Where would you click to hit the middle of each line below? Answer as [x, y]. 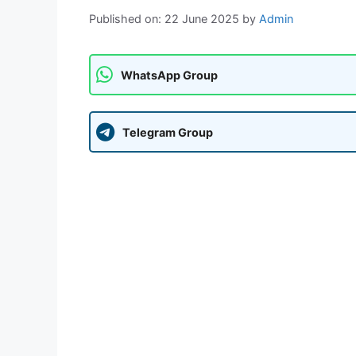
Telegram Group [168, 132]
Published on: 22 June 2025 [164, 19]
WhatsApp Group [169, 75]
